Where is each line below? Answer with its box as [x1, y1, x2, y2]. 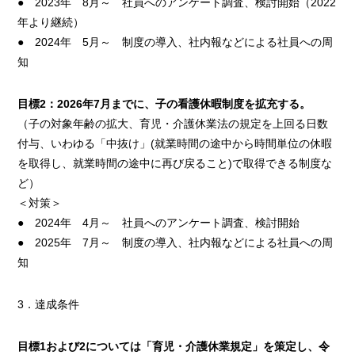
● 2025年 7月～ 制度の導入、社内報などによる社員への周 [17, 236, 334, 250]
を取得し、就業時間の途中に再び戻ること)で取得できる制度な [17, 157, 333, 170]
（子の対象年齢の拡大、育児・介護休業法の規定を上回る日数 [17, 117, 329, 131]
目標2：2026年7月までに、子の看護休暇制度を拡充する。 [17, 97, 311, 111]
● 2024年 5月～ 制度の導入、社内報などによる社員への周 [17, 36, 334, 49]
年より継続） [17, 16, 85, 29]
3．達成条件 [17, 298, 80, 311]
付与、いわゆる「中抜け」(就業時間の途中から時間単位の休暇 [17, 137, 333, 151]
